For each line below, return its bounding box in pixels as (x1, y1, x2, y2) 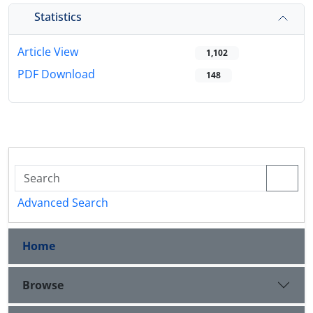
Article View (17, 44, 78, 60)
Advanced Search (17, 195, 108, 211)
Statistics (34, 8, 82, 24)
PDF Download (17, 66, 95, 82)
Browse (22, 277, 64, 293)
